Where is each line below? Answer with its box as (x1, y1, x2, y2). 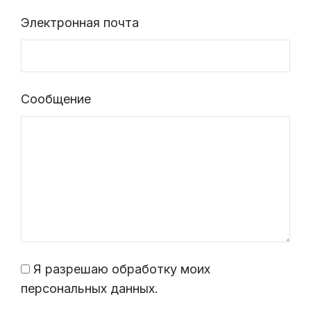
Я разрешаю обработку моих (33, 261, 210, 276)
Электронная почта (21, 15, 139, 30)
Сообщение (21, 91, 91, 106)
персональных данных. (21, 280, 158, 296)
